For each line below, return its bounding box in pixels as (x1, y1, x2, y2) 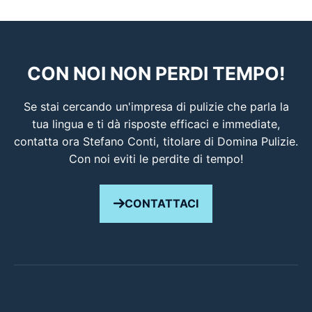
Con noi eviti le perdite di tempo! (69, 151, 243, 166)
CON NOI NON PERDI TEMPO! (26, 61, 286, 84)
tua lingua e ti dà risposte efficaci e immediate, (31, 116, 281, 131)
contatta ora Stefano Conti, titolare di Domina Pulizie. (14, 134, 298, 148)
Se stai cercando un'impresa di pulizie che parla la (23, 99, 289, 114)
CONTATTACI (125, 196, 198, 210)
